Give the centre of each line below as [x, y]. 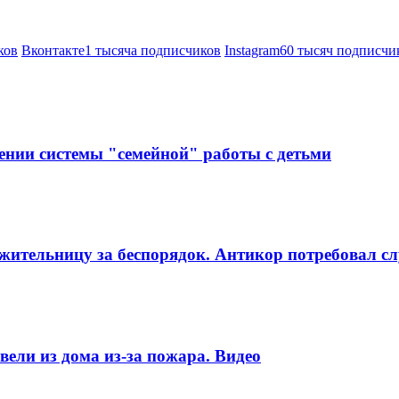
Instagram [252, 51]
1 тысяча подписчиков [153, 51]
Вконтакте [53, 51]
